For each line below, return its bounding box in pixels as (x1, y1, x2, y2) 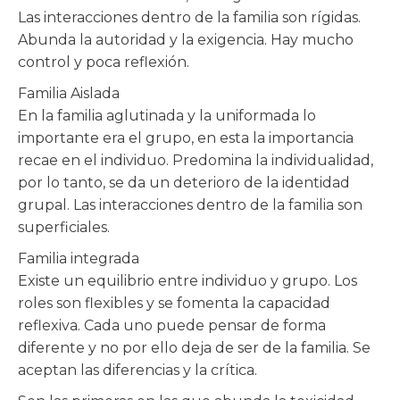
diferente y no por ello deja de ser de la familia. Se (18, 339, 371, 356)
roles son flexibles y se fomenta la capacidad (18, 295, 330, 312)
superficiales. (18, 219, 110, 236)
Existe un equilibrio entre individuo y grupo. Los (18, 272, 357, 289)
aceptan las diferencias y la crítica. (18, 362, 257, 379)
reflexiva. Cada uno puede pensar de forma (18, 317, 326, 334)
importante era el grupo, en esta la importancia (18, 129, 354, 146)
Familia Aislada (18, 85, 120, 102)
